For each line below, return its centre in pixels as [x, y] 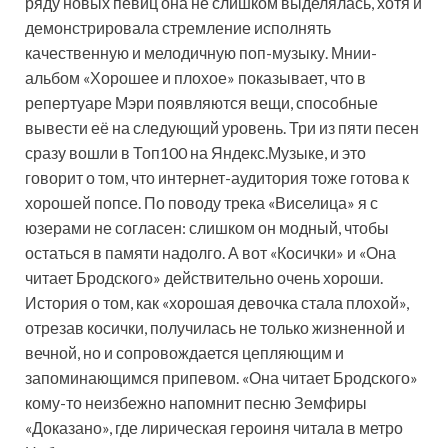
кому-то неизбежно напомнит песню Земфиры [196, 403]
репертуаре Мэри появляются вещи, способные [201, 103]
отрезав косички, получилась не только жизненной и [215, 328]
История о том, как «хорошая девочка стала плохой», [217, 303]
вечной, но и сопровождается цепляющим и [184, 353]
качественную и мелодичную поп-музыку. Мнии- [201, 53]
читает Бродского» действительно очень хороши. [204, 278]
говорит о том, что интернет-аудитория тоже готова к [217, 178]
